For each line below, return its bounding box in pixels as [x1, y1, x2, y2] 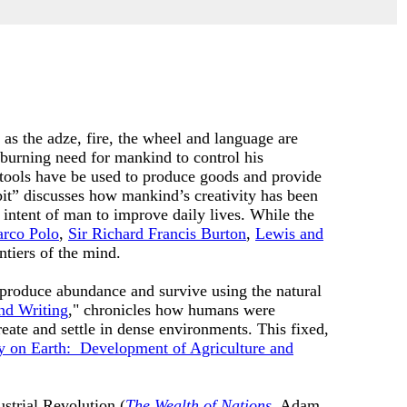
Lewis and [255, 224, 323, 243]
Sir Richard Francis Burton [68, 224, 246, 243]
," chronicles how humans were [68, 301, 275, 319]
